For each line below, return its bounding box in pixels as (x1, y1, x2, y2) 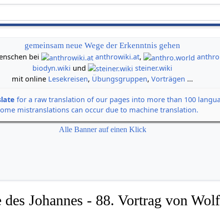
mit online (12, 74, 49, 84)
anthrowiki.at (95, 52, 140, 62)
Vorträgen (151, 74, 186, 84)
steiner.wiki (135, 63, 173, 73)
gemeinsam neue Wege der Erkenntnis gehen (25, 41, 181, 51)
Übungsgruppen (92, 74, 148, 84)
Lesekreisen (48, 74, 88, 84)
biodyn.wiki (32, 63, 71, 73)
